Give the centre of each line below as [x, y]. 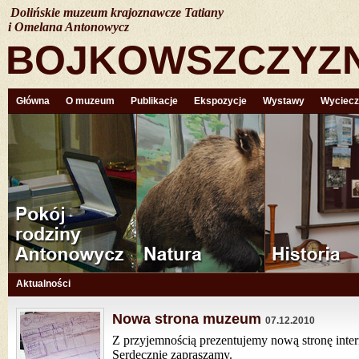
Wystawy [284, 101]
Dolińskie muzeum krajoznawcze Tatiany [117, 12]
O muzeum [90, 101]
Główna [33, 101]
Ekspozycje [220, 101]
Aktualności [43, 284]
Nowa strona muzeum [187, 319]
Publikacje [154, 101]
